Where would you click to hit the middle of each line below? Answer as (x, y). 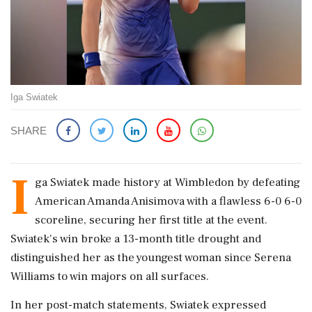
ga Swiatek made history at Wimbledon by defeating (167, 182)
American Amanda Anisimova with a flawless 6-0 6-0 (168, 201)
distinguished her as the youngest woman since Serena (151, 257)
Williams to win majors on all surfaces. (110, 276)
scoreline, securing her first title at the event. (151, 220)
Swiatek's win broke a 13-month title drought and (136, 239)
